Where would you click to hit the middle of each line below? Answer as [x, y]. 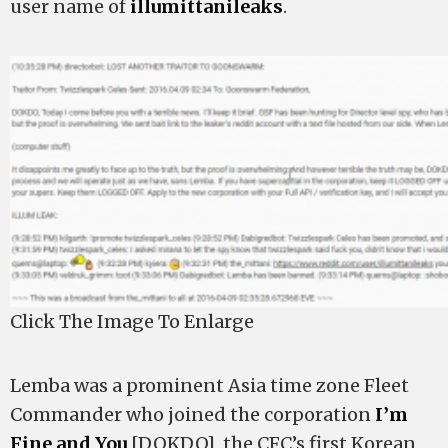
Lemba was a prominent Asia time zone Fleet [209, 385]
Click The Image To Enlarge [132, 321]
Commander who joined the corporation [192, 414]
